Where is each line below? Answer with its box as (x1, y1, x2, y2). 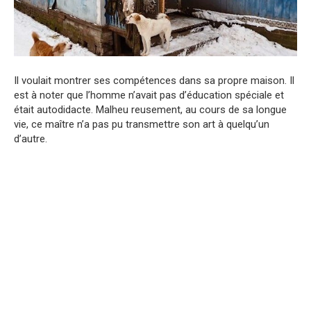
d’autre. (14, 132, 47, 145)
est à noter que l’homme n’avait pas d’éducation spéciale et (14, 88, 284, 101)
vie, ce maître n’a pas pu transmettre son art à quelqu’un (14, 117, 269, 131)
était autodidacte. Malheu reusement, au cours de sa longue (14, 103, 287, 116)
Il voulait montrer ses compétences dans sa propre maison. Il (14, 74, 294, 87)
